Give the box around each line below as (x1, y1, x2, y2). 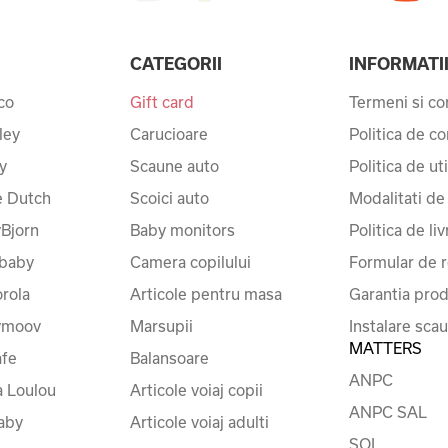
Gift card (129, 92, 194, 111)
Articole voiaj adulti (129, 412, 269, 431)
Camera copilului (129, 252, 251, 271)
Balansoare (129, 348, 209, 367)
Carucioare (129, 124, 208, 143)
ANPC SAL (348, 402, 427, 421)
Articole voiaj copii (129, 380, 263, 399)
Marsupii (129, 316, 193, 335)
